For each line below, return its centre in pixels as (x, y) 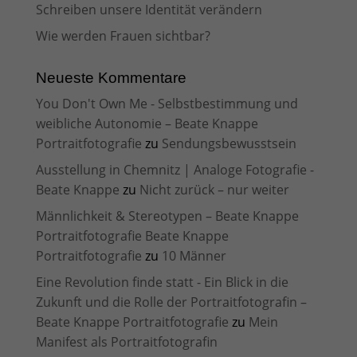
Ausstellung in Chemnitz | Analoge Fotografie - (175, 170)
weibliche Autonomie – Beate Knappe (147, 124)
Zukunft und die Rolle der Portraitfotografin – (171, 302)
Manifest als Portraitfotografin (126, 342)
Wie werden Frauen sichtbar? (123, 36)
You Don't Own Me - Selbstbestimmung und (167, 104)
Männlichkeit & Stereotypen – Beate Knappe (167, 216)
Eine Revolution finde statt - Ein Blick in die (162, 282)
